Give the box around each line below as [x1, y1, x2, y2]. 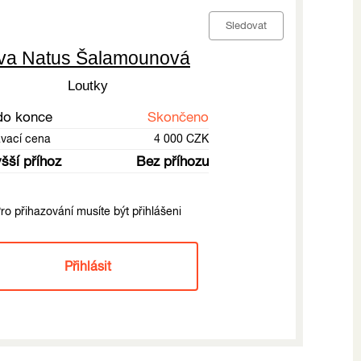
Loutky [67, 77, 108, 93]
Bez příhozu [135, 152, 209, 169]
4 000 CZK [153, 131, 209, 145]
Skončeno [147, 108, 209, 125]
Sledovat [226, 19, 267, 31]
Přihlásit [64, 258, 111, 273]
